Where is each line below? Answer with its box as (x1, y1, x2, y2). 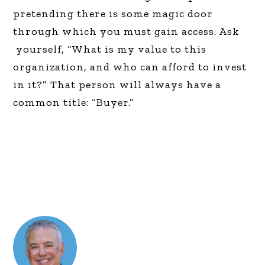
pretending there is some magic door (13, 7, 214, 20)
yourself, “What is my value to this (13, 43, 207, 56)
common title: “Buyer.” (13, 96, 135, 109)
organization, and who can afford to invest (13, 60, 247, 73)
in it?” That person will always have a (13, 78, 222, 91)
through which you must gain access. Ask (13, 25, 240, 38)
